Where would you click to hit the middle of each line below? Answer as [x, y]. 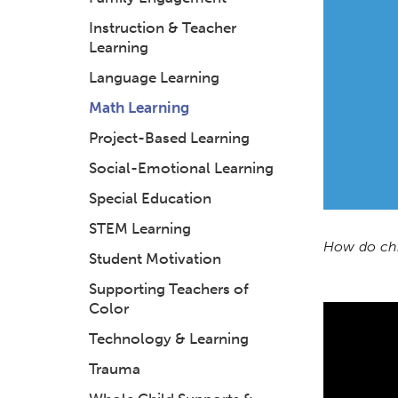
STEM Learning [140, 228]
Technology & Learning [169, 338]
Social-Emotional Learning [181, 168]
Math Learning [139, 107]
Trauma [115, 369]
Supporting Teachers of [169, 289]
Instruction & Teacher [163, 28]
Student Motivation [155, 259]
